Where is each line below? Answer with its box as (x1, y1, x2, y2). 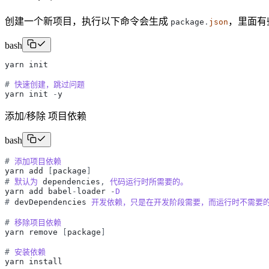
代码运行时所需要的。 (110, 177, 188, 187)
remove (29, 228, 58, 237)
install (29, 257, 62, 267)
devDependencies (14, 198, 86, 207)
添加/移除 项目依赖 (5, 111, 86, 122)
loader (77, 187, 106, 196)
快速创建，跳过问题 (14, 80, 85, 89)
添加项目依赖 (14, 157, 61, 166)
